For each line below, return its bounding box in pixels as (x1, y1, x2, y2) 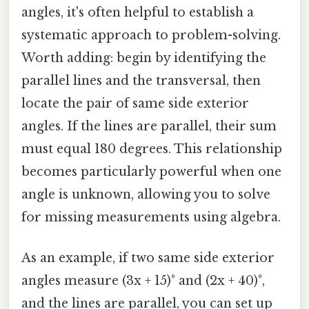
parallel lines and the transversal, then (21, 72, 261, 88)
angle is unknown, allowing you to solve (21, 186, 270, 202)
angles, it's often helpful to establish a (21, 4, 254, 20)
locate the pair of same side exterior (21, 95, 249, 111)
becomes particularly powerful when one (21, 163, 281, 179)
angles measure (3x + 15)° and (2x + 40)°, (21, 273, 265, 289)
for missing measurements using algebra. (21, 209, 281, 225)
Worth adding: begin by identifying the (21, 50, 266, 66)
